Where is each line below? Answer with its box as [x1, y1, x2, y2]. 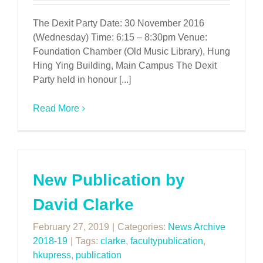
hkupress [33, 250, 71, 260]
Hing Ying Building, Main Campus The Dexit [33, 60, 217, 71]
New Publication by [33, 171, 185, 189]
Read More [33, 103, 79, 114]
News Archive [168, 222, 225, 232]
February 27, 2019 [33, 222, 109, 232]
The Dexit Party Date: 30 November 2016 [33, 18, 204, 29]
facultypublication [130, 236, 203, 246]
